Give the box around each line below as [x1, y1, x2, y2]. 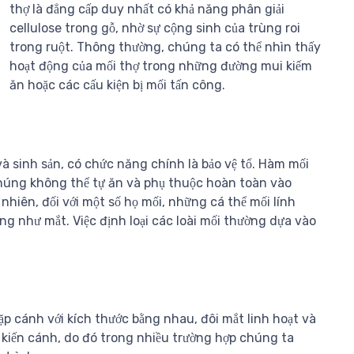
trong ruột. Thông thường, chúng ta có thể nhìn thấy [9, 40, 321, 55]
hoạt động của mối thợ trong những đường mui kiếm [9, 58, 312, 74]
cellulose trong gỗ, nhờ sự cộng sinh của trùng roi [9, 21, 300, 36]
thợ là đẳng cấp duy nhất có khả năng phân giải [9, 2, 284, 17]
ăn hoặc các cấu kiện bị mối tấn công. [9, 77, 225, 93]
